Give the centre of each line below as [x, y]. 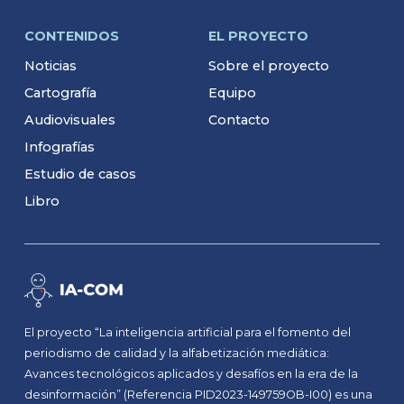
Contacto [239, 119]
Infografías [59, 147]
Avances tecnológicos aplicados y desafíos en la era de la [191, 374]
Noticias [50, 65]
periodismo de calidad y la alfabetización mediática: [176, 353]
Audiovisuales [69, 119]
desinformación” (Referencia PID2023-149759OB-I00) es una [198, 395]
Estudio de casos [80, 174]
